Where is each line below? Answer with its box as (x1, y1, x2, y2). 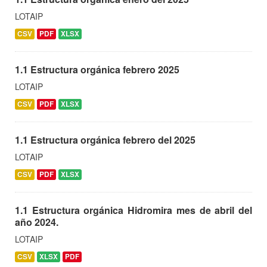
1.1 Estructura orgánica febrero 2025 (15, 62, 179, 76)
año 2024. (15, 215, 58, 229)
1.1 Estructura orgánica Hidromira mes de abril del (15, 203, 252, 217)
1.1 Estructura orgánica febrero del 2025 (15, 132, 195, 147)
